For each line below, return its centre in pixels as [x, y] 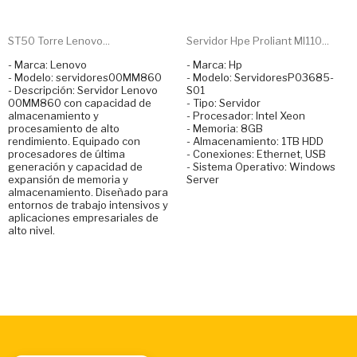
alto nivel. [31, 231]
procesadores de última [67, 154]
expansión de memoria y [68, 180]
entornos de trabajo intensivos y [88, 205]
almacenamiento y [53, 116]
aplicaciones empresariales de [83, 218]
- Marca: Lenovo [47, 65]
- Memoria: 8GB [225, 129]
